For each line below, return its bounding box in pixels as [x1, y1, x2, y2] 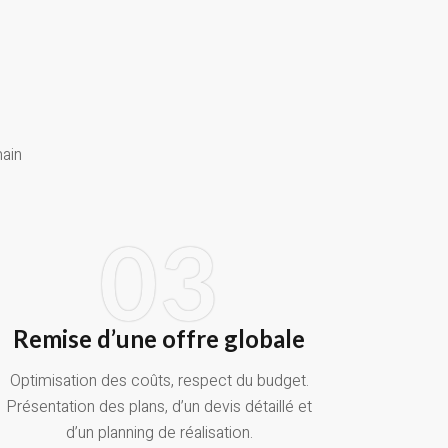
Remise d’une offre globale [13, 324, 306, 354]
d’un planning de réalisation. [65, 421, 253, 446]
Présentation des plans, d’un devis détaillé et [6, 395, 313, 420]
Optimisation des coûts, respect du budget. [9, 369, 309, 394]
